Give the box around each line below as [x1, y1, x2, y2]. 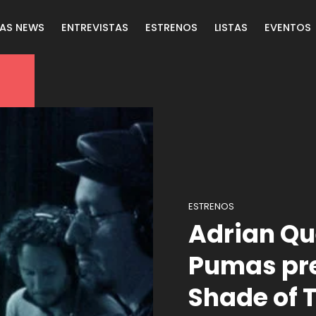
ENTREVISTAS [61, 20, 129, 35]
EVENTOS [265, 20, 312, 35]
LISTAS [214, 20, 248, 35]
